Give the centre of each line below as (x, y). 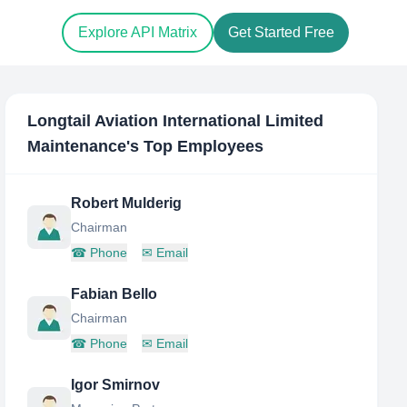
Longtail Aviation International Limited (176, 121)
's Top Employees (195, 146)
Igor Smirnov (116, 385)
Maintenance (77, 146)
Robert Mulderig (127, 203)
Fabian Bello (114, 294)
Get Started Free (281, 33)
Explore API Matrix (138, 33)
